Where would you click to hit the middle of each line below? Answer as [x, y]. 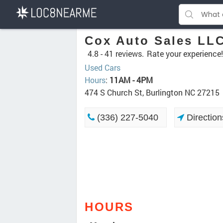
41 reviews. [124, 54]
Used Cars [103, 67]
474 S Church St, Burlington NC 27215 [152, 92]
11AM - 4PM [131, 80]
